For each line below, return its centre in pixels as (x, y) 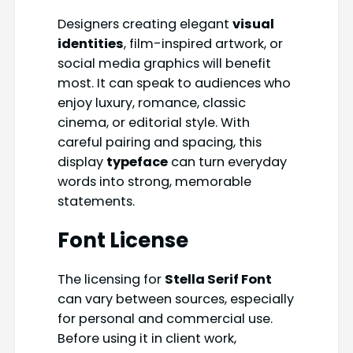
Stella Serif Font (218, 280)
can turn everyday (227, 162)
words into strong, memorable (154, 182)
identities (90, 44)
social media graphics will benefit (164, 64)
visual (253, 24)
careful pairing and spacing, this (159, 143)
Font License (123, 240)
